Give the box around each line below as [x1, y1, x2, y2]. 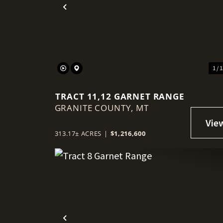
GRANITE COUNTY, [54, 102, 136, 113]
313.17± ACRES [54, 128, 102, 138]
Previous [64, 7, 108, 23]
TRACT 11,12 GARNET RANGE [55, 90, 185, 102]
